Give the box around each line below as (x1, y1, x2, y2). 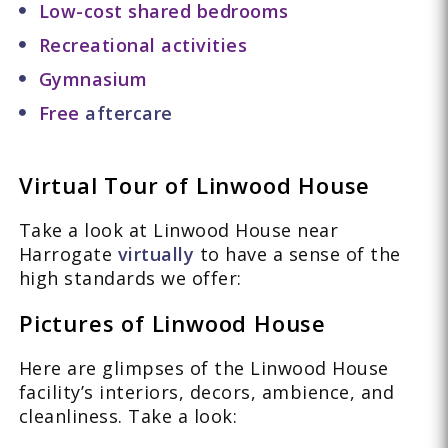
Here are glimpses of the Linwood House (18, 356, 389, 381)
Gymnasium (38, 67, 148, 92)
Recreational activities (38, 33, 248, 58)
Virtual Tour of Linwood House (18, 170, 371, 201)
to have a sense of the (194, 242, 401, 267)
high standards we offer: (18, 266, 242, 291)
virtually (117, 242, 195, 267)
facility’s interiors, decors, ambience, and (18, 380, 395, 405)
